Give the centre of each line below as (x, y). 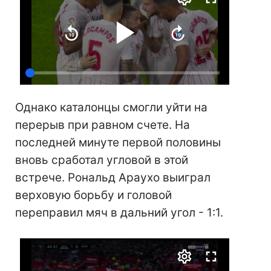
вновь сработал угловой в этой (102, 160)
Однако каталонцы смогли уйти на (111, 107)
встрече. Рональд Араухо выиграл (113, 177)
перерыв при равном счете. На (103, 125)
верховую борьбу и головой (93, 195)
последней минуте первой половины (118, 142)
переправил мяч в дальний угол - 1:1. (119, 212)
